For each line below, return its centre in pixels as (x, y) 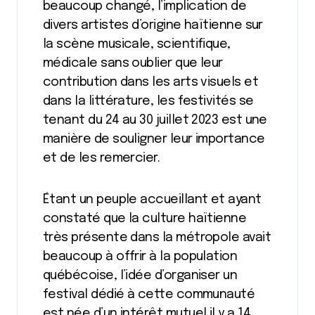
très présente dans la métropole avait (157, 238)
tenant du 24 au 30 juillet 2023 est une (155, 120)
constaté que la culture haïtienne (145, 219)
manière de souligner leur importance (154, 139)
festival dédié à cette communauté (149, 295)
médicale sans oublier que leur (133, 63)
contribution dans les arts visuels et (151, 82)
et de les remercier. (103, 158)
